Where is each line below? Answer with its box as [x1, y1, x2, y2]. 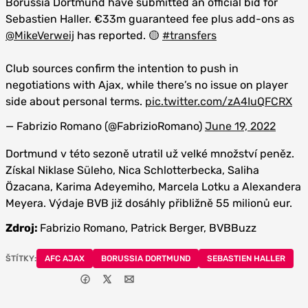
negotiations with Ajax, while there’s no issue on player [5, 78, 288, 91]
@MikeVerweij [5, 29, 74, 42]
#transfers [162, 29, 217, 42]
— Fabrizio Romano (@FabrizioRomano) [5, 120, 205, 133]
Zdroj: [5, 221, 40, 234]
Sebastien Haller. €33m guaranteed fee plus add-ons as [5, 12, 294, 25]
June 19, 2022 [205, 120, 276, 133]
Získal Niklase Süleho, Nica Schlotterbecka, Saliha [5, 164, 259, 177]
